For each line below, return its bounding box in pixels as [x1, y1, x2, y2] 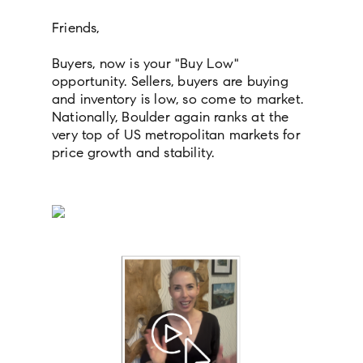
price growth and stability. [52, 144, 219, 162]
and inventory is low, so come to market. [52, 91, 303, 109]
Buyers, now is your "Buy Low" [52, 55, 239, 73]
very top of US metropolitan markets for [52, 126, 301, 144]
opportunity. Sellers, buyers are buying [52, 73, 288, 91]
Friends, [52, 19, 104, 37]
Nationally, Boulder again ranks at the [52, 109, 289, 126]
